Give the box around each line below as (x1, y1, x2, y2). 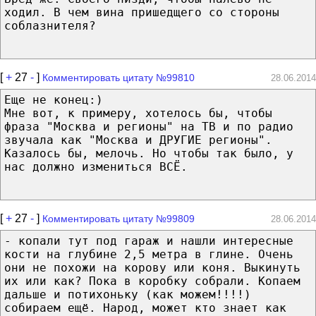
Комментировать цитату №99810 (42, 71, 195, 83)
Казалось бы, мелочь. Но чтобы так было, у (4, 146, 293, 160)
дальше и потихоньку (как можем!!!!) (4, 287, 251, 301)
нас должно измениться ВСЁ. (4, 159, 188, 174)
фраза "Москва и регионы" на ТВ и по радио (4, 119, 293, 133)
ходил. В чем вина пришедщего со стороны (4, 5, 279, 19)
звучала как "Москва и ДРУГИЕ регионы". (4, 133, 272, 147)
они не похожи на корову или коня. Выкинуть (4, 260, 300, 274)
